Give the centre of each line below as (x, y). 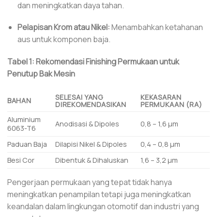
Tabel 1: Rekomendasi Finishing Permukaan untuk (93, 62)
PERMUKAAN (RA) (171, 104)
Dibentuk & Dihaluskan (92, 160)
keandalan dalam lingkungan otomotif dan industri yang (103, 206)
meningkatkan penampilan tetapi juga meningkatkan (99, 194)
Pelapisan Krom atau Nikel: (63, 27)
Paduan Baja (27, 144)
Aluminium (24, 119)
